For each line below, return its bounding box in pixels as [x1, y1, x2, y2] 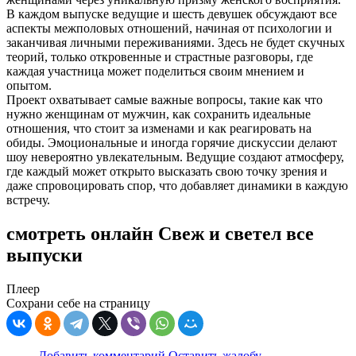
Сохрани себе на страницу [6, 296, 150, 311]
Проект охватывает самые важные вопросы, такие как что [6, 93, 323, 107]
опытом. [6, 79, 52, 93]
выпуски [6, 245, 83, 266]
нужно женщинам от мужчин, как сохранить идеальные [6, 107, 311, 122]
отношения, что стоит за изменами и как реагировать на [6, 122, 311, 136]
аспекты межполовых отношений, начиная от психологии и [6, 21, 332, 36]
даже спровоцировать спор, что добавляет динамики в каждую [6, 179, 348, 193]
